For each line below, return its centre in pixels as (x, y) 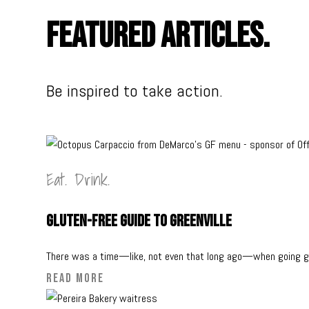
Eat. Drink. (78, 180)
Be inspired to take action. (135, 91)
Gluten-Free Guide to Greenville (139, 221)
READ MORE (76, 279)
